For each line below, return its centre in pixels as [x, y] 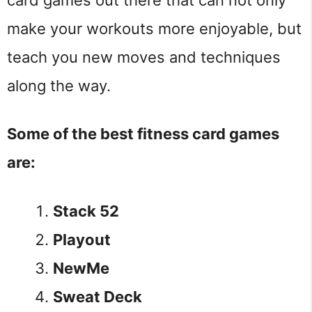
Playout [82, 239]
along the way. [59, 85]
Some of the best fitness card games [143, 134]
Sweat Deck [97, 296]
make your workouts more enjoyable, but [154, 28]
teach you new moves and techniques [144, 57]
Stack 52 [86, 211]
